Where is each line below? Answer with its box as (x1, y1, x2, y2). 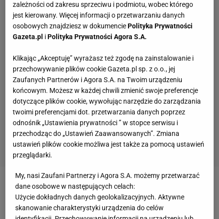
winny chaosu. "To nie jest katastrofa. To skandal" (7, 197, 199, 208)
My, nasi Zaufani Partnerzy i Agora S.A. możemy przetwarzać (15, 172, 200, 180)
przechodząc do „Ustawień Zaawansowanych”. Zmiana (13, 130, 180, 138)
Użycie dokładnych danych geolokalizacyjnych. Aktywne (15, 193, 185, 201)
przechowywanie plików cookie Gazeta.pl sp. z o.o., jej (13, 65, 175, 73)
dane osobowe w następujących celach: (15, 182, 135, 191)
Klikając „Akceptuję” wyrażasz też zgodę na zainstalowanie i (13, 54, 194, 63)
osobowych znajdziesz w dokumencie (13, 22, 128, 30)
